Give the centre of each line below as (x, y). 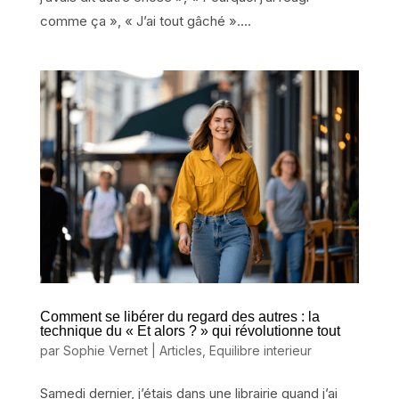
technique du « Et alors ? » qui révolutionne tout (190, 330)
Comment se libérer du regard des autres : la (179, 316)
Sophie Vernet (105, 350)
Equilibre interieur (260, 350)
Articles (180, 350)
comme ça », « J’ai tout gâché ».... (145, 20)
